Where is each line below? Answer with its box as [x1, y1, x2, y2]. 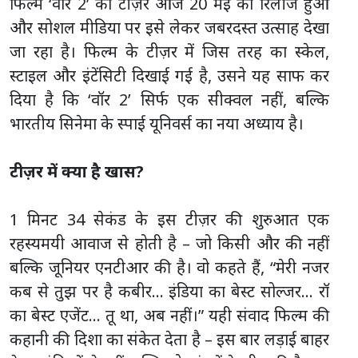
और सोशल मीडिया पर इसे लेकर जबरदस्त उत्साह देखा [10, 16, 329, 38]
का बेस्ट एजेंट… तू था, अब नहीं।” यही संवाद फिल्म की [10, 304, 329, 326]
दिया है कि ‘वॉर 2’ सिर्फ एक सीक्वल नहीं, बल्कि [10, 88, 329, 110]
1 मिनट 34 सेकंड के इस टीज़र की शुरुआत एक [10, 208, 329, 230]
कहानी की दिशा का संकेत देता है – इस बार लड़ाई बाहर [10, 328, 329, 350]
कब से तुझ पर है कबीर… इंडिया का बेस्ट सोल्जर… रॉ [10, 280, 329, 302]
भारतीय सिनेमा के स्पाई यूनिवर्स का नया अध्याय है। [10, 112, 304, 134]
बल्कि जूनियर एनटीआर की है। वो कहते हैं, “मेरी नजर [10, 256, 329, 278]
